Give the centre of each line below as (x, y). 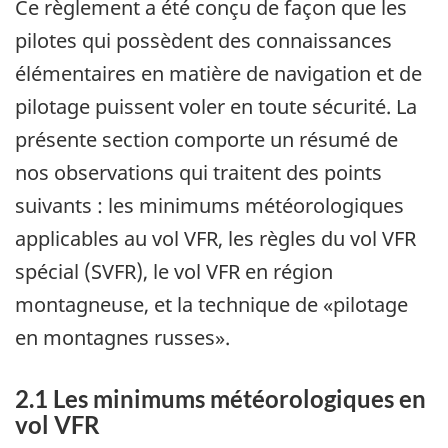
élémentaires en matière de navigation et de (218, 73)
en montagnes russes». (122, 337)
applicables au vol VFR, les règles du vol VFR (215, 238)
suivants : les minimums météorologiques (209, 205)
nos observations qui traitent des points (198, 172)
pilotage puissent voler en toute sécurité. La (216, 106)
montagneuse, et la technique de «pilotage (211, 304)
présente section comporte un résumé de (206, 139)
